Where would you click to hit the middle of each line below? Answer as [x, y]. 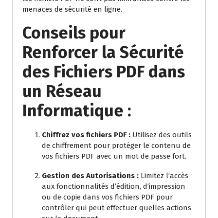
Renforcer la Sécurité [103, 52]
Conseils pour [74, 33]
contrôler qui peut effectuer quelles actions [117, 208]
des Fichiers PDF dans [104, 72]
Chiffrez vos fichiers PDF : [86, 135]
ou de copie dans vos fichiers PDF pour [107, 197]
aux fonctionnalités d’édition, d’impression [114, 186]
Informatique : [77, 111]
